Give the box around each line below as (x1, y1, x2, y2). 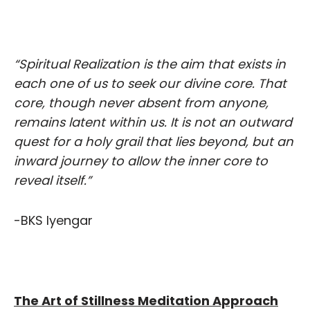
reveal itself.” (14, 171, 91, 189)
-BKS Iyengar (14, 211, 93, 229)
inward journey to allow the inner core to (14, 152, 268, 170)
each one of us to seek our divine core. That (14, 74, 286, 92)
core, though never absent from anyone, (14, 93, 268, 111)
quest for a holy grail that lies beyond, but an (14, 132, 293, 150)
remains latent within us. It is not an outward (14, 113, 292, 131)
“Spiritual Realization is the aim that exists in (14, 55, 286, 73)
